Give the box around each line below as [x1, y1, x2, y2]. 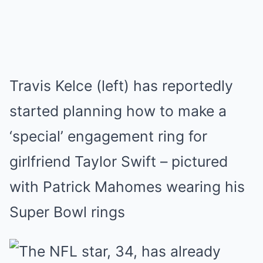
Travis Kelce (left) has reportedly [9, 77, 233, 95]
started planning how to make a [9, 102, 227, 120]
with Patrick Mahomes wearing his [9, 178, 245, 195]
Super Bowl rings [9, 203, 125, 221]
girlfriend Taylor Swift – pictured [9, 153, 228, 170]
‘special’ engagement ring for [9, 127, 207, 145]
